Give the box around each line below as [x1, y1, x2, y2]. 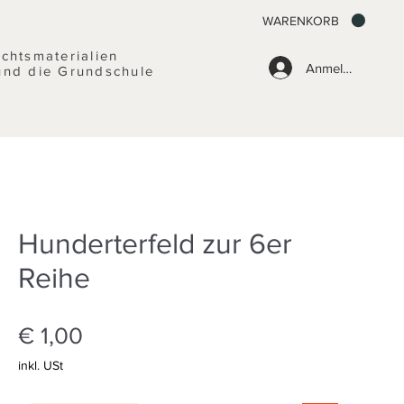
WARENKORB [262, 13, 339, 28]
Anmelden [305, 60, 365, 76]
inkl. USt [18, 358, 63, 372]
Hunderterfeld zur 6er [18, 227, 292, 259]
